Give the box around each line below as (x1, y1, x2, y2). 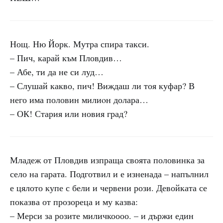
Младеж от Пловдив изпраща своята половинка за (10, 154, 205, 166)
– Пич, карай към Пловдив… (10, 52, 122, 64)
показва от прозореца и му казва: (10, 196, 138, 208)
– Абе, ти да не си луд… (10, 66, 104, 78)
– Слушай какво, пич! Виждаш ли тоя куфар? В (10, 80, 195, 92)
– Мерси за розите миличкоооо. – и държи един (10, 210, 194, 222)
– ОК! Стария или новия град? (10, 108, 127, 119)
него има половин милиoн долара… (10, 94, 148, 106)
